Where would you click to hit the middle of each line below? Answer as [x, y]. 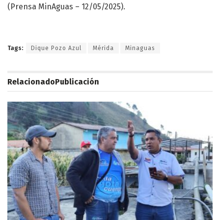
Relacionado [31, 82]
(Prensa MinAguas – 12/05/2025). [66, 7]
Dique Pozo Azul [56, 48]
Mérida [103, 48]
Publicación [77, 82]
